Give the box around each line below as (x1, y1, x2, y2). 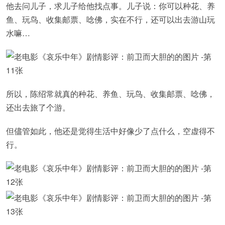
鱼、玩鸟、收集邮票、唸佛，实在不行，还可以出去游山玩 (6, 14, 215, 25)
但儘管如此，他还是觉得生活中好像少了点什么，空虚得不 (6, 125, 215, 137)
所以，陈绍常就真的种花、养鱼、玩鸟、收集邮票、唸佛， (6, 88, 215, 99)
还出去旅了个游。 (6, 101, 70, 113)
